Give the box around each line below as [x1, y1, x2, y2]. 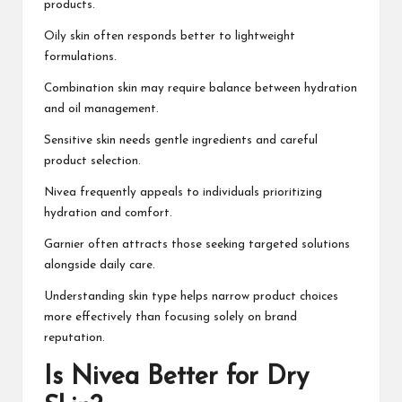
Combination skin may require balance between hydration [44, 83, 357, 95]
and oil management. [44, 103, 159, 116]
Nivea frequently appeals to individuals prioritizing [44, 187, 322, 199]
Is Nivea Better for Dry [44, 364, 309, 391]
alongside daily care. [44, 259, 155, 272]
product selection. [44, 155, 141, 168]
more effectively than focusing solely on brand [44, 311, 297, 324]
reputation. [44, 332, 105, 345]
